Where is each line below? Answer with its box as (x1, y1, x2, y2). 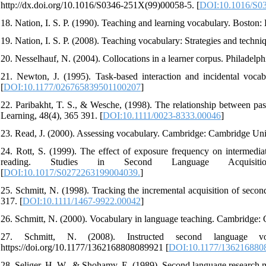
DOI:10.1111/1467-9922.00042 (23, 195, 141, 206)
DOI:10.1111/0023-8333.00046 (103, 110, 221, 121)
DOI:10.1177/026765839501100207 (4, 81, 141, 92)
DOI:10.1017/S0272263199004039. (4, 167, 140, 178)
